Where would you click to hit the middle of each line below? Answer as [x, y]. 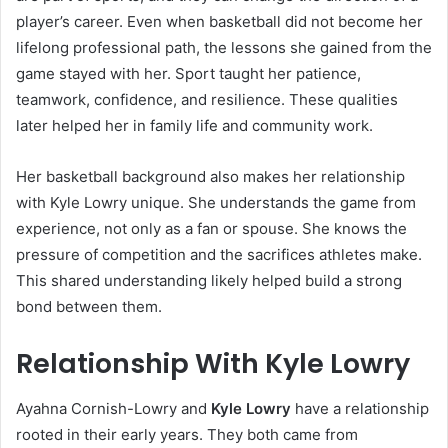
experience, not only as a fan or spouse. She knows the [211, 229]
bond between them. [89, 307]
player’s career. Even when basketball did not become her [219, 22]
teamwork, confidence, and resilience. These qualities [207, 100]
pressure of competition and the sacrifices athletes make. [219, 255]
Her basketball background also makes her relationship [210, 177]
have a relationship [360, 408]
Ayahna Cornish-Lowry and [113, 408]
